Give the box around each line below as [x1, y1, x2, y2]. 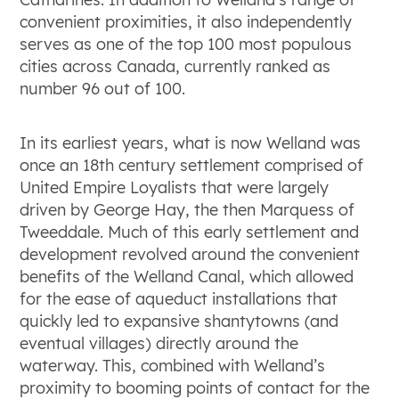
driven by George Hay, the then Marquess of [20, 199, 355, 220]
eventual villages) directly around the [20, 332, 299, 354]
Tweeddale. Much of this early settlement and [20, 221, 360, 242]
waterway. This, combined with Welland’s [20, 354, 326, 376]
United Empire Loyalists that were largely [20, 176, 330, 198]
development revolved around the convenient [20, 243, 361, 265]
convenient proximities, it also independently [20, 11, 353, 32]
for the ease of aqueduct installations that [20, 288, 338, 309]
